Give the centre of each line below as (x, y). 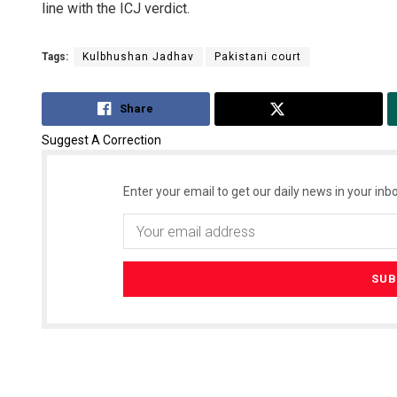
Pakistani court (258, 56)
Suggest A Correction (101, 140)
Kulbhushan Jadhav (138, 56)
